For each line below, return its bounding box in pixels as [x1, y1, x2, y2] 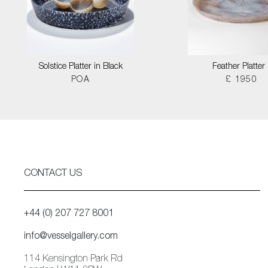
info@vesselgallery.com [24, 232, 118, 242]
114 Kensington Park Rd [24, 255, 123, 264]
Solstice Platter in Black [38, 63, 123, 71]
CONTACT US [24, 169, 82, 179]
